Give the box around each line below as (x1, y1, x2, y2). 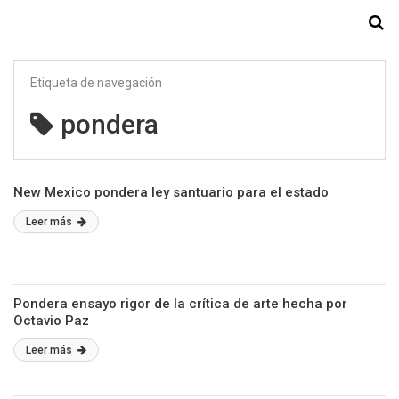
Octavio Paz (13, 313, 89, 329)
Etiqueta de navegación (30, 76, 162, 90)
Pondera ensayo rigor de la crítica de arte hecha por (13, 296, 347, 312)
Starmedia (159, 12, 240, 34)
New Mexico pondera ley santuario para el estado (13, 184, 329, 200)
